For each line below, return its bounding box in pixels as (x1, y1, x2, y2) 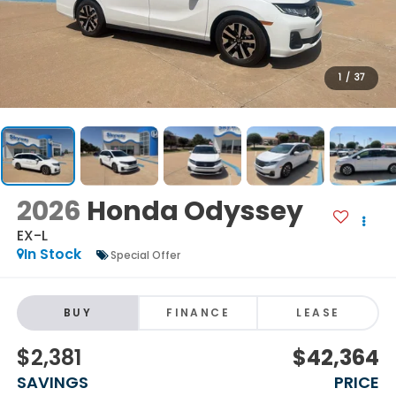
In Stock (23, 244, 81, 265)
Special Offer (110, 247, 180, 263)
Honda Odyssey (86, 193, 303, 231)
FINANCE (166, 304, 230, 320)
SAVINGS (16, 370, 88, 393)
